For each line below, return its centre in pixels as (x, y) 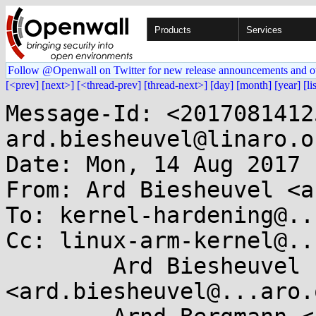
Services (264, 30)
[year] (287, 85)
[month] (254, 85)
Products (173, 30)
